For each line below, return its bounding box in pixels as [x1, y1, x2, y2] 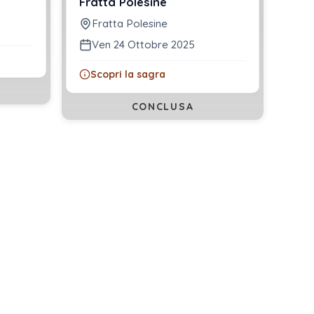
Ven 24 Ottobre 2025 [92, 38, 195, 52]
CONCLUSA [131, 100, 194, 114]
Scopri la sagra [90, 68, 165, 81]
